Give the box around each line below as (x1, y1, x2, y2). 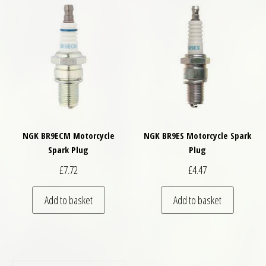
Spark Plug (48, 144, 89, 156)
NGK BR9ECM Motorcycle (22, 129, 115, 142)
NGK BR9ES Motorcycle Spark (144, 129, 252, 142)
